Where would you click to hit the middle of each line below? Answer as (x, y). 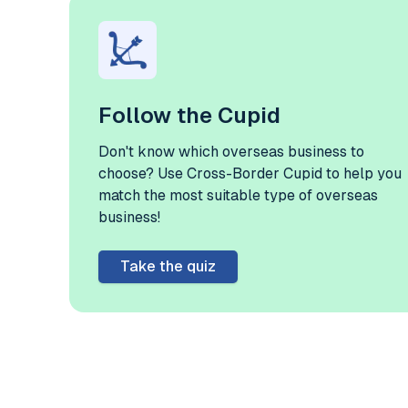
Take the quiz (168, 266)
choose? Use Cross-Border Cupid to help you (250, 173)
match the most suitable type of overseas (238, 195)
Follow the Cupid (189, 115)
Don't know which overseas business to (231, 151)
